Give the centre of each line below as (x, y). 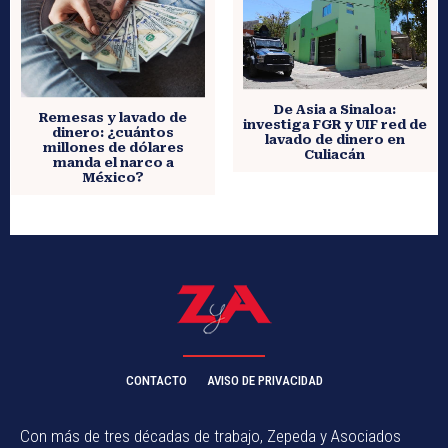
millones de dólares (113, 148)
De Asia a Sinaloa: (334, 110)
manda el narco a (113, 163)
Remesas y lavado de (113, 118)
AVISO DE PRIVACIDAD (264, 381)
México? (113, 178)
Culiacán (335, 155)
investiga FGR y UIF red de (334, 125)
